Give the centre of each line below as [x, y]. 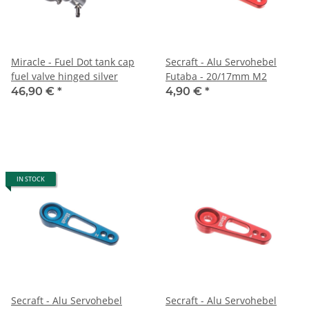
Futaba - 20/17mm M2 [216, 76]
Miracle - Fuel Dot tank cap [73, 61]
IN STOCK [31, 179]
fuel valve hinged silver [64, 76]
